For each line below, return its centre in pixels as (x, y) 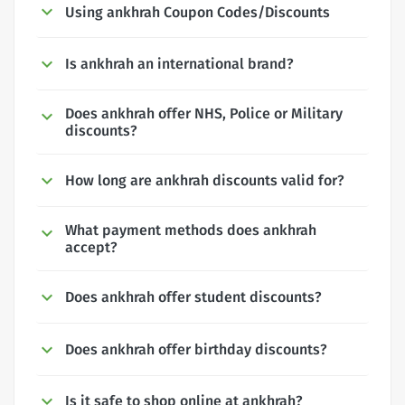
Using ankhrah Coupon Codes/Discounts (198, 12)
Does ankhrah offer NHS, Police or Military (204, 114)
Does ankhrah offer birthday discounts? (196, 349)
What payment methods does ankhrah (191, 230)
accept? (91, 247)
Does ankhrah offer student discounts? (193, 297)
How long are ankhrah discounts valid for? (205, 181)
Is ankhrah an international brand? (179, 64)
